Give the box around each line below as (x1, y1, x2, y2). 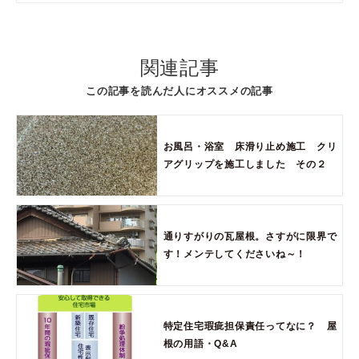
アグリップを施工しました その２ (163, 158, 327, 170)
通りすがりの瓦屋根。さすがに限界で (163, 230, 337, 242)
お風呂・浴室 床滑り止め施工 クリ (163, 140, 337, 152)
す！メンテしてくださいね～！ (163, 248, 307, 260)
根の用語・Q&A (163, 337, 248, 349)
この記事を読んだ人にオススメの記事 (86, 84, 273, 97)
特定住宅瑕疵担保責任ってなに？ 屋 (163, 320, 337, 332)
